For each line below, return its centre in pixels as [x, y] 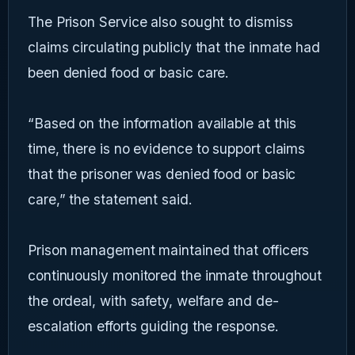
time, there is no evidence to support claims [167, 149]
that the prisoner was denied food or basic [162, 174]
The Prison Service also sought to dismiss [160, 22]
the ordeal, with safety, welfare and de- [153, 301]
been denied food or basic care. [129, 73]
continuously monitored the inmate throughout [175, 276]
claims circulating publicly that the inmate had [174, 48]
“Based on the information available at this [162, 124]
